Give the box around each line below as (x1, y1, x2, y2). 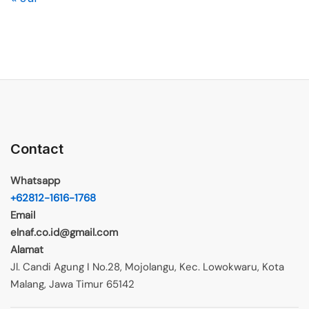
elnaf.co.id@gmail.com (10, 226, 118, 240)
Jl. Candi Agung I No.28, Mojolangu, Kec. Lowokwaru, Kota (10, 260, 284, 275)
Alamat (10, 243, 43, 257)
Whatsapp (10, 174, 60, 188)
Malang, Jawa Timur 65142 (10, 277, 134, 292)
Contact (10, 141, 63, 158)
